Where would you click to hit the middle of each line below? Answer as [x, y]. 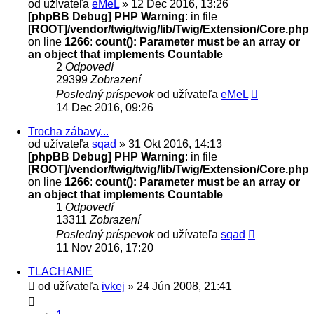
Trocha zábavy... [68, 131]
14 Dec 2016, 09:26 [105, 107]
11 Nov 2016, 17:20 [105, 247]
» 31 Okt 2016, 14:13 [169, 144]
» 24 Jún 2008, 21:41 [178, 286]
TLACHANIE [60, 271]
